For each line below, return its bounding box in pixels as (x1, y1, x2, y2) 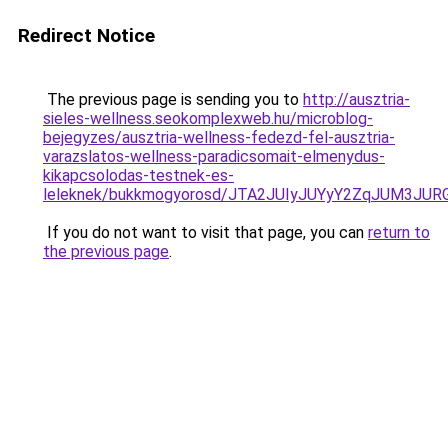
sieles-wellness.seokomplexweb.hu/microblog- (43, 109, 373, 128)
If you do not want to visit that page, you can (43, 223, 368, 242)
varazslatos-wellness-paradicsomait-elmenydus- (43, 147, 385, 166)
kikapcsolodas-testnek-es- (43, 166, 234, 185)
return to (368, 223, 430, 242)
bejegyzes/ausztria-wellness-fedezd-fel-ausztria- (43, 128, 395, 147)
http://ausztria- (303, 90, 410, 109)
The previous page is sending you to (43, 90, 303, 109)
